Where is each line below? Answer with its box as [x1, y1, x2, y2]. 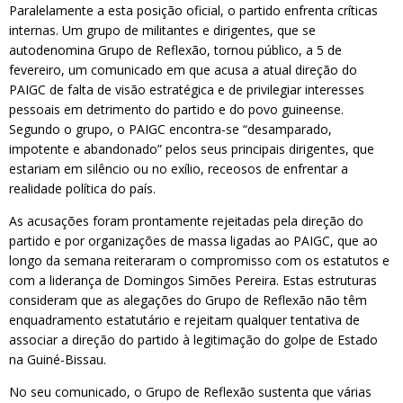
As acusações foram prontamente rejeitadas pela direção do [9, 212, 363, 229]
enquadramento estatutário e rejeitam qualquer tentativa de [9, 311, 360, 328]
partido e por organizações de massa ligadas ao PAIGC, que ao [9, 232, 378, 249]
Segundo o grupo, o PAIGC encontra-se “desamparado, [9, 121, 332, 138]
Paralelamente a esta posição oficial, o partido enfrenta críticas [9, 2, 378, 19]
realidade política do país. [9, 180, 156, 197]
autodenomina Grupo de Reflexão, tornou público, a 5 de [9, 41, 342, 58]
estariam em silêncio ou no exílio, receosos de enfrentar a [9, 160, 348, 177]
